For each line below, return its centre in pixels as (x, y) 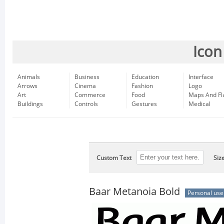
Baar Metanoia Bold (134, 191)
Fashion (142, 86)
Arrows (27, 86)
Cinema (85, 86)
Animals (29, 77)
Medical (199, 104)
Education (145, 77)
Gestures (144, 104)
